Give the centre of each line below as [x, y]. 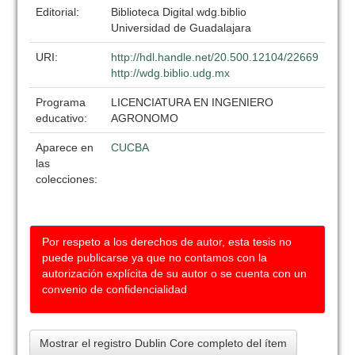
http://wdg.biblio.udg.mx [171, 73]
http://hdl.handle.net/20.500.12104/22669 [215, 57]
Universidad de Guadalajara [181, 28]
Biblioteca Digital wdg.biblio [179, 12]
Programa [61, 102]
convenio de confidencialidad [115, 289]
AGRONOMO [145, 118]
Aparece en [65, 147]
